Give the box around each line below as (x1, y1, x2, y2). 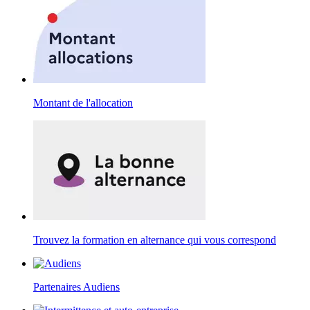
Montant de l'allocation (33, 97, 133, 109)
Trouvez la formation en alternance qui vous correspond (33, 234, 276, 246)
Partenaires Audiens (33, 281, 120, 293)
